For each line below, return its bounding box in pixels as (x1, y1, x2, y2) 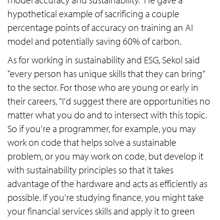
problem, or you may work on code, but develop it (7, 150, 203, 163)
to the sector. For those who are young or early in (7, 81, 198, 94)
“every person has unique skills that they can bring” (7, 67, 204, 80)
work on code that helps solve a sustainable (7, 136, 176, 149)
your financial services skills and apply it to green (7, 205, 195, 218)
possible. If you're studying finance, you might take (7, 191, 204, 204)
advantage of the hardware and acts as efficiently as (7, 177, 207, 190)
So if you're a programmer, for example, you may (7, 122, 196, 135)
